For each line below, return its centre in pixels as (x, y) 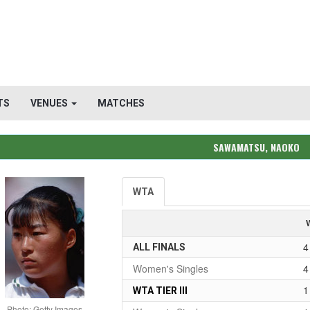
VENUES (50, 103)
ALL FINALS (159, 247)
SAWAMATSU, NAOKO (256, 147)
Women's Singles (171, 268)
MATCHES (121, 103)
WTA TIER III (161, 291)
